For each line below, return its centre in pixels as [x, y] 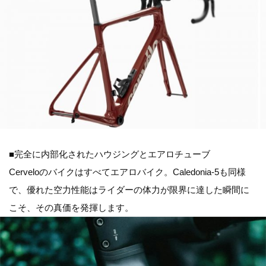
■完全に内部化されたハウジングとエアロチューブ [110, 154]
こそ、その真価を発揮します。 [71, 208]
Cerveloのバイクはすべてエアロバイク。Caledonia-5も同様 [127, 172]
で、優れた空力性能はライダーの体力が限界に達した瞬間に [129, 190]
